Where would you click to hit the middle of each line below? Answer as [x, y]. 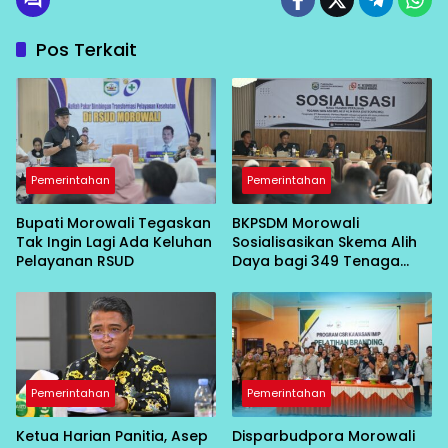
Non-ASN [264, 279]
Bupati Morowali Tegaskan [113, 222]
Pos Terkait [86, 49]
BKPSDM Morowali [295, 222]
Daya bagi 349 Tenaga [316, 260]
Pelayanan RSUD [75, 260]
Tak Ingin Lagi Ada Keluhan [114, 241]
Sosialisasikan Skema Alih [324, 241]
